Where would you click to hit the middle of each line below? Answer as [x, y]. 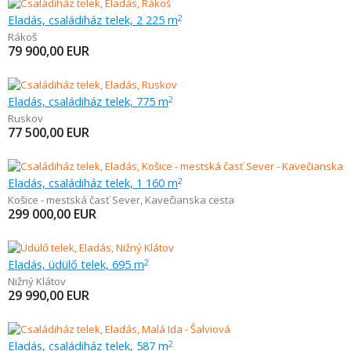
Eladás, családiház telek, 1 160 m [93, 183]
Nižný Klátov [37, 281]
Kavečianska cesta [190, 200]
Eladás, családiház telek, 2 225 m [93, 20]
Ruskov [25, 118]
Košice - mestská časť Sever [74, 200]
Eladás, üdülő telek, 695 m [76, 264]
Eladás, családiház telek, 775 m [88, 101]
